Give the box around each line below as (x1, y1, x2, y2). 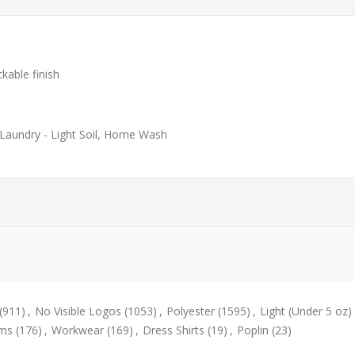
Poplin (237, 323, 269, 338)
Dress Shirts (143, 323, 204, 338)
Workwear (52, 323, 104, 338)
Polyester (166, 303, 215, 319)
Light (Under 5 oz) (260, 303, 352, 319)
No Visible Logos (35, 303, 121, 319)
